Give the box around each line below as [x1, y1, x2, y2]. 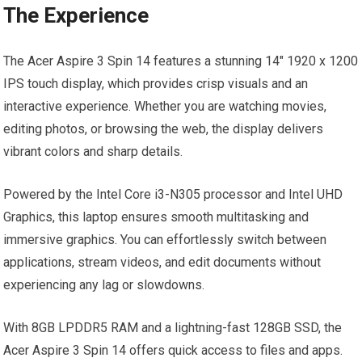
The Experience [3, 3, 149, 27]
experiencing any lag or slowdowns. [3, 277, 205, 293]
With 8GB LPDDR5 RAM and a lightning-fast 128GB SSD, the [3, 320, 343, 335]
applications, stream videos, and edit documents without [3, 255, 322, 270]
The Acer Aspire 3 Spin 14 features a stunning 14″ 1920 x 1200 [3, 53, 359, 69]
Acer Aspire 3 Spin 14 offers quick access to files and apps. [3, 343, 343, 358]
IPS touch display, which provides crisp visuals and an [3, 76, 309, 91]
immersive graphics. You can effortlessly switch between [3, 232, 327, 247]
